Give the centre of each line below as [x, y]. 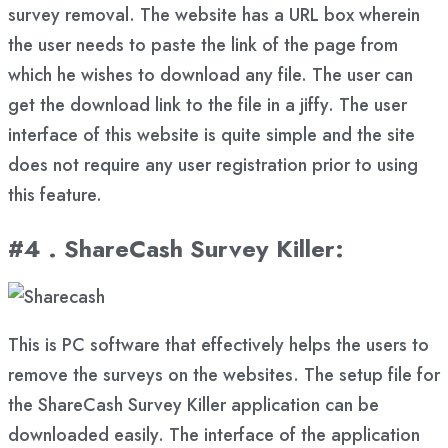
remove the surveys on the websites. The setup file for [224, 374]
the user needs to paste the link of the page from [203, 44]
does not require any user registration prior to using [213, 164]
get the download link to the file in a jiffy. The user [207, 104]
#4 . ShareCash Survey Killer [171, 248]
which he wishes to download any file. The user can [210, 74]
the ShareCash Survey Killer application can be [193, 404]
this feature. [55, 194]
